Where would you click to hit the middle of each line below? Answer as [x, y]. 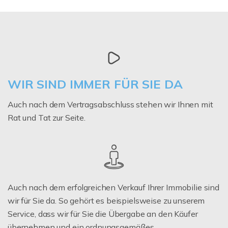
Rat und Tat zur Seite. [47, 117]
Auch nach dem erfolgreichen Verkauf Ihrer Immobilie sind [113, 187]
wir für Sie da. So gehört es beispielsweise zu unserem [106, 200]
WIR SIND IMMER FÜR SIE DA [95, 84]
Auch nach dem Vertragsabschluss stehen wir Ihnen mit [110, 104]
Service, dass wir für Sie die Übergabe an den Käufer [103, 213]
